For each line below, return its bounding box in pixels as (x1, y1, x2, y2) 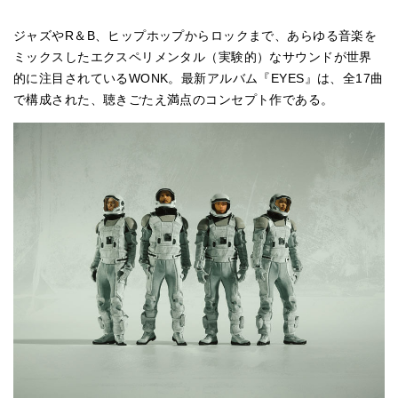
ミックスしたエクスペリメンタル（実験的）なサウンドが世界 (13, 50, 372, 64)
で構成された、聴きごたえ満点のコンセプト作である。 (13, 92, 334, 107)
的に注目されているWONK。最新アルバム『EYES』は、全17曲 (13, 71, 384, 85)
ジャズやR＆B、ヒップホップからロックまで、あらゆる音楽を (13, 28, 378, 43)
